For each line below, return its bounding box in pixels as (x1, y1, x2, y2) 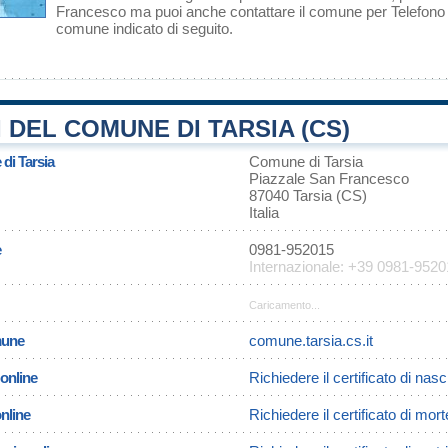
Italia (249, 204, 279, 221)
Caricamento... (249, 299, 320, 311)
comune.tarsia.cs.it (249, 332, 373, 349)
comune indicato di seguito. (56, 20, 233, 37)
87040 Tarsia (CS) (249, 187, 367, 204)
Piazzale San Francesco (249, 170, 409, 187)
